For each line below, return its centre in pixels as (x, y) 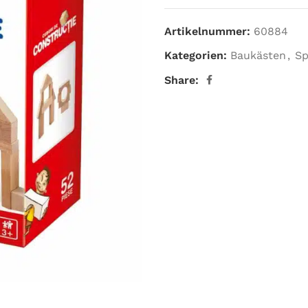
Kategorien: (196, 55)
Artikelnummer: (209, 31)
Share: (181, 80)
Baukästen (258, 55)
